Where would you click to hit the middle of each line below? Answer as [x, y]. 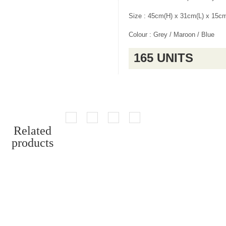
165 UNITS [163, 58]
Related [33, 131]
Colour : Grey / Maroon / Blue [172, 35]
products [33, 143]
